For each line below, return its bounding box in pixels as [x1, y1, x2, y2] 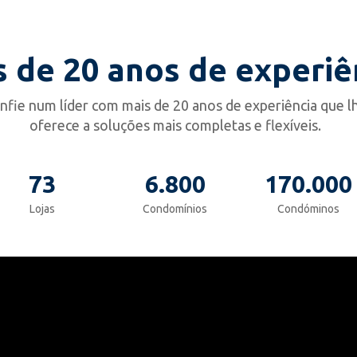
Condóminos [277, 202, 339, 215]
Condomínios [143, 202, 208, 215]
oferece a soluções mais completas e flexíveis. [29, 117, 321, 133]
